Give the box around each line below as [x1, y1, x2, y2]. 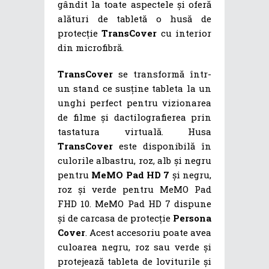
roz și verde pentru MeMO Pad [58, 183, 211, 195]
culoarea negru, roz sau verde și [58, 240, 211, 253]
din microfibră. [58, 41, 124, 53]
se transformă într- [113, 67, 211, 80]
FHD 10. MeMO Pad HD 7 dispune [58, 197, 211, 210]
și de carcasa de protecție [58, 211, 173, 224]
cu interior [157, 26, 212, 39]
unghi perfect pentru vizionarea [58, 96, 211, 109]
